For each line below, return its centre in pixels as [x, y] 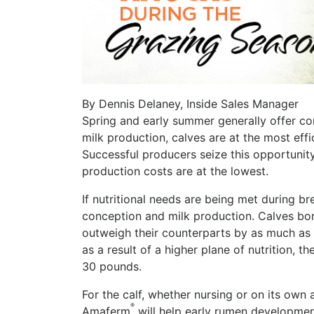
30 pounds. [112, 266]
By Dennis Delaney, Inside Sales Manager [190, 103]
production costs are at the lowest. [175, 171]
